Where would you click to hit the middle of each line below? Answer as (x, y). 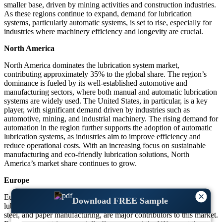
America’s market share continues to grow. (70, 164)
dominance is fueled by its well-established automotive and (96, 83)
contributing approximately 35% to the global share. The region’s (105, 74)
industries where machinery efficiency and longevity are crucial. (104, 32)
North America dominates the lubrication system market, (92, 65)
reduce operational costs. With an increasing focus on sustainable (105, 146)
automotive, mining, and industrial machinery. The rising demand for (111, 119)
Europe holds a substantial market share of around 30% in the (100, 197)
